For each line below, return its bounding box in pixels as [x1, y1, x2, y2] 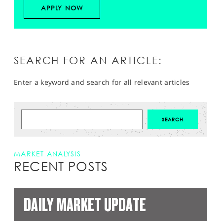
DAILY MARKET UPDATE [24, 194, 147, 216]
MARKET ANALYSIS [14, 149, 81, 158]
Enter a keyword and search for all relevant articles [14, 77, 190, 87]
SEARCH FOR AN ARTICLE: [14, 54, 162, 67]
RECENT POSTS [14, 159, 109, 175]
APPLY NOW [40, 4, 83, 12]
